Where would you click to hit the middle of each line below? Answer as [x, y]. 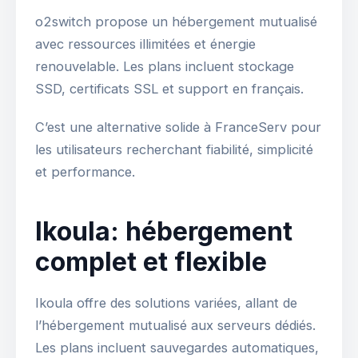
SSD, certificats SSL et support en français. [169, 89]
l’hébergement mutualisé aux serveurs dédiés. [175, 326]
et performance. [85, 172]
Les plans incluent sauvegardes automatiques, [177, 348]
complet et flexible [151, 262]
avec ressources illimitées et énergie [145, 44]
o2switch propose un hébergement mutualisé [176, 22]
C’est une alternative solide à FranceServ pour [178, 127]
